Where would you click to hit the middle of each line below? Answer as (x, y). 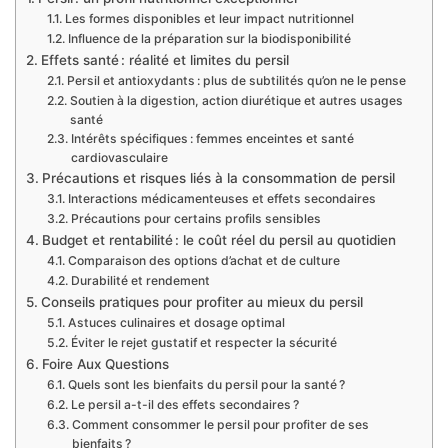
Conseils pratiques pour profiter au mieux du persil (201, 302)
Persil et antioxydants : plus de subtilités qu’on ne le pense (236, 81)
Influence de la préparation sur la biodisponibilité (209, 39)
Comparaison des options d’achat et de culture (203, 261)
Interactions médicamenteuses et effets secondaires (221, 199)
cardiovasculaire (119, 158)
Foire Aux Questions (105, 364)
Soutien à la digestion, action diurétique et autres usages (236, 101)
